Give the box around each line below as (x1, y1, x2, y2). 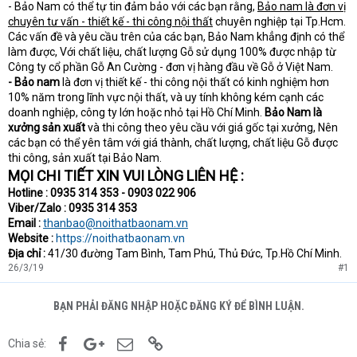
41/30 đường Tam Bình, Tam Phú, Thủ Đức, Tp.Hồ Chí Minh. (45, 247, 342, 261)
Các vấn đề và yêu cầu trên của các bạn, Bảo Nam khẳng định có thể (8, 30, 344, 44)
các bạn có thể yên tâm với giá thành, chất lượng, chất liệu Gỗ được (8, 136, 338, 150)
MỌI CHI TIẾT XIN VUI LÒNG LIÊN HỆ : (8, 167, 244, 185)
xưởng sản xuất (8, 121, 85, 135)
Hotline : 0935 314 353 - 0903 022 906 (8, 186, 196, 200)
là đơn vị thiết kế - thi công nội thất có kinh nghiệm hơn (60, 76, 329, 89)
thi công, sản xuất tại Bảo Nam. (8, 151, 162, 165)
